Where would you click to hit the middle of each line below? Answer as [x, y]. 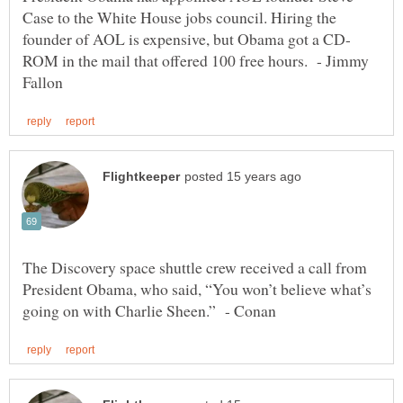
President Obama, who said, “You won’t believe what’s [197, 288]
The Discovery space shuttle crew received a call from [195, 267]
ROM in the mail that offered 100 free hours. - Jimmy [196, 60]
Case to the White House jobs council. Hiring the [179, 17]
